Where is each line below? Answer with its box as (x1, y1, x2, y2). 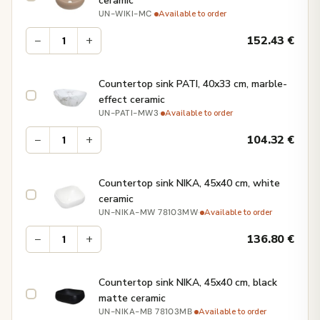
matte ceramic (99, 291, 166, 306)
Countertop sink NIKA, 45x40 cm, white (99, 176, 280, 191)
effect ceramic (99, 93, 165, 107)
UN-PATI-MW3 (99, 108, 159, 119)
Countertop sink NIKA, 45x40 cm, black (99, 276, 277, 290)
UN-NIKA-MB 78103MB (99, 306, 193, 318)
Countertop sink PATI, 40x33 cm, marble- (99, 77, 287, 91)
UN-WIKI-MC (99, 9, 152, 20)
